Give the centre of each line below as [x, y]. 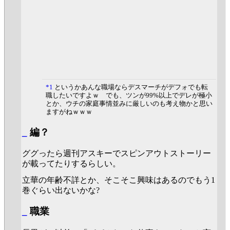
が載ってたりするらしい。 [71, 164]
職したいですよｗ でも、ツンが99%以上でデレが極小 [129, 95]
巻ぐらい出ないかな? [61, 190]
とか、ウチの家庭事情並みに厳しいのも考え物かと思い [129, 103]
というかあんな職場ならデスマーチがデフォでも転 [130, 87]
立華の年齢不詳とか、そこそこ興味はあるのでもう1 [119, 180]
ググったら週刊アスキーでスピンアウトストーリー [117, 154]
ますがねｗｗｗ [69, 111]
